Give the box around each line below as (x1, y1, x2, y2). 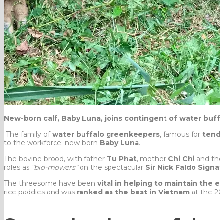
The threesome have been (4, 178, 97, 188)
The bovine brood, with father (4, 154, 107, 163)
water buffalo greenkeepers (52, 129, 160, 138)
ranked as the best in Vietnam (77, 187, 190, 196)
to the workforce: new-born (4, 138, 100, 147)
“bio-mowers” (31, 163, 78, 172)
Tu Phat (107, 154, 137, 163)
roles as (4, 163, 31, 172)
